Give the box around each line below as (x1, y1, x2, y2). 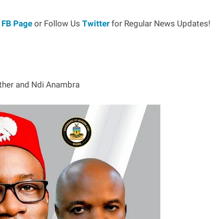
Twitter (82, 18, 109, 28)
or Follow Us (32, 18, 82, 28)
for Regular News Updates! (109, 18, 210, 28)
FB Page (1, 18, 32, 28)
